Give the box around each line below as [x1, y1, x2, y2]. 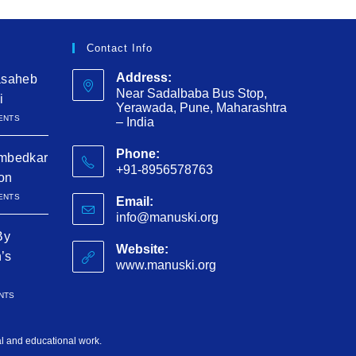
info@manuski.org [116, 210, 219, 224]
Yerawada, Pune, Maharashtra [116, 100, 287, 114]
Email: [116, 194, 153, 208]
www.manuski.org [116, 257, 216, 272]
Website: [116, 242, 168, 256]
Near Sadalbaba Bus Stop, [116, 86, 267, 100]
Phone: [116, 146, 160, 161]
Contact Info [87, 41, 153, 54]
